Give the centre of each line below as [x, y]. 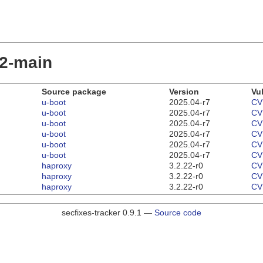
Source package [74, 92]
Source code [178, 213]
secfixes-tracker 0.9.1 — [108, 213]
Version [184, 92]
